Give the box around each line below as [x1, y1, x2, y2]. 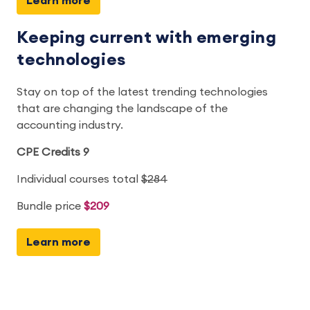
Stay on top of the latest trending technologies [17, 86, 268, 98]
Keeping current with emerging [17, 29, 277, 46]
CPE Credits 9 [17, 146, 89, 158]
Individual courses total [17, 173, 141, 185]
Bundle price [17, 200, 84, 212]
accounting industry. [17, 119, 123, 131]
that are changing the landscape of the [17, 102, 228, 114]
